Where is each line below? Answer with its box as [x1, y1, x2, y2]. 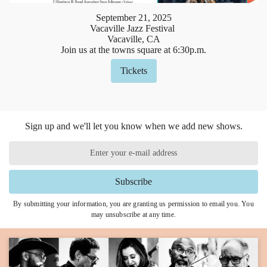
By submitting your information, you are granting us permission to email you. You [13, 199, 254, 208]
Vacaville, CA [107, 34, 160, 45]
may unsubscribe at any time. [91, 210, 176, 219]
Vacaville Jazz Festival [90, 23, 177, 34]
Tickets [120, 66, 147, 76]
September [95, 13, 136, 23]
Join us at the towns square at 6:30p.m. [61, 45, 206, 55]
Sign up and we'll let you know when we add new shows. [24, 120, 243, 131]
